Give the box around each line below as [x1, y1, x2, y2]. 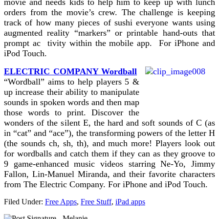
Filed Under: [4, 197, 45, 206]
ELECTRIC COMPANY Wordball [4, 66, 137, 76]
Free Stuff [81, 197, 111, 206]
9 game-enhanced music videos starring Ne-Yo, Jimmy [4, 158, 215, 169]
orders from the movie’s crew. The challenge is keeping [4, 7, 215, 17]
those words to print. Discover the [4, 107, 139, 117]
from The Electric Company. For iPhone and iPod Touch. [4, 179, 208, 189]
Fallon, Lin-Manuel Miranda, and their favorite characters [4, 169, 215, 179]
